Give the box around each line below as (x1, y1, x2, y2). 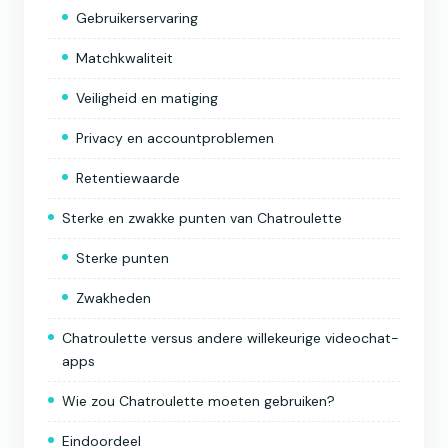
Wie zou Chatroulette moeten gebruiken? (62, 392, 335, 411)
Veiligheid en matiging (76, 89, 218, 108)
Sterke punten (76, 249, 169, 268)
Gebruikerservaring (76, 9, 198, 28)
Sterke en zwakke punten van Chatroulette (62, 209, 342, 228)
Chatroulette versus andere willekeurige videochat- (62, 329, 399, 348)
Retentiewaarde (76, 169, 180, 188)
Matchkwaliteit (76, 49, 173, 68)
